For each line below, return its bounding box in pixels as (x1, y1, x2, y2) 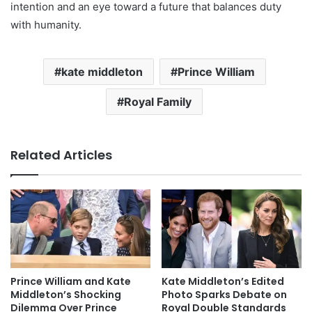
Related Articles (10, 146, 112, 164)
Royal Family (124, 94, 192, 109)
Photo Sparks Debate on (162, 288, 287, 302)
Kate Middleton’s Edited (162, 274, 284, 289)
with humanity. (10, 17, 81, 31)
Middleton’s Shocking (10, 288, 121, 302)
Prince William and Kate (10, 274, 131, 289)
